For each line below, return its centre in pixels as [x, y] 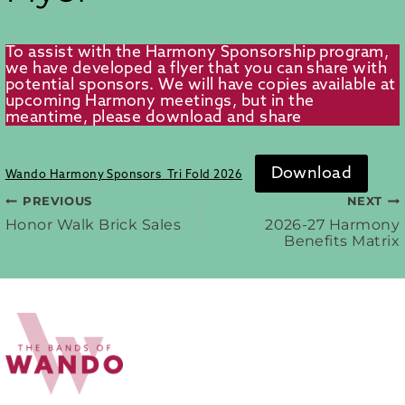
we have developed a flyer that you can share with [196, 68]
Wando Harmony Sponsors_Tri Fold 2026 [124, 175]
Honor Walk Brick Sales [93, 225]
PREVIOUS [57, 202]
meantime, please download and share [153, 117]
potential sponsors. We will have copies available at [200, 85]
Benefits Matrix [342, 241]
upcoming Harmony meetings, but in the [160, 101]
